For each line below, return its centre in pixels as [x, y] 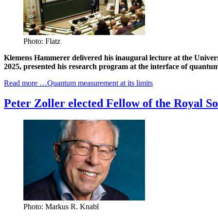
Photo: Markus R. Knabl [61, 207]
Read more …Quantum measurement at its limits [78, 83]
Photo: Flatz [42, 41]
